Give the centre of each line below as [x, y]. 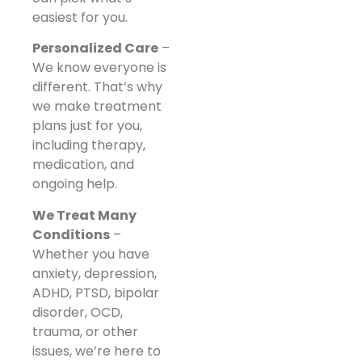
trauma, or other [85, 331]
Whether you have [91, 254]
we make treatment [97, 107]
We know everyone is [99, 68]
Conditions [71, 234]
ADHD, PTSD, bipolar [96, 293]
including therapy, [89, 145]
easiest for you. [80, 17]
